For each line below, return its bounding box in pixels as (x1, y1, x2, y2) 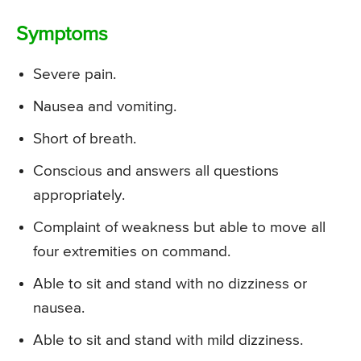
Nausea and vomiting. (33, 99, 176, 115)
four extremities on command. (33, 244, 230, 260)
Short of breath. (33, 131, 136, 147)
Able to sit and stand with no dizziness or (33, 276, 307, 293)
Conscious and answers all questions (33, 164, 279, 180)
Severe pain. (33, 67, 116, 83)
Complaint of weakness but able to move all (33, 220, 326, 236)
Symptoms (16, 25, 108, 46)
